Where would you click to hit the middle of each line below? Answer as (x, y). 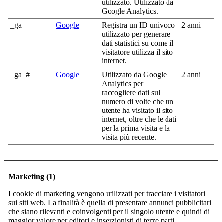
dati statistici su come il (138, 43)
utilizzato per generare (136, 34)
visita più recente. (129, 137)
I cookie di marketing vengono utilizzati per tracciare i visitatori (107, 193)
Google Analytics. (130, 11)
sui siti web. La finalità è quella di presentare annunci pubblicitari (110, 202)
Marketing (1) (32, 176)
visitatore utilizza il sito (137, 52)
